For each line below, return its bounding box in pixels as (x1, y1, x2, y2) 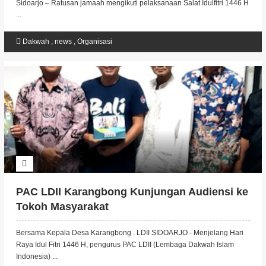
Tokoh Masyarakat (15, 201, 109, 213)
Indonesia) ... (15, 252, 58, 261)
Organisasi (77, 37, 112, 46)
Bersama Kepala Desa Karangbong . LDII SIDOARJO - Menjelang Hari (15, 229, 243, 237)
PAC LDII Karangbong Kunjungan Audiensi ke (15, 186, 248, 198)
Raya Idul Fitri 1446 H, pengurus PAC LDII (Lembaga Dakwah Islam (15, 240, 234, 249)
